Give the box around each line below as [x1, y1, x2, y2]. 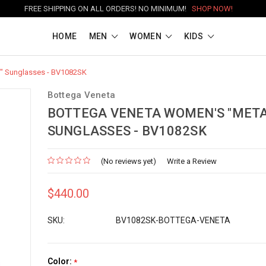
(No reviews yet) [100, 157, 156, 166]
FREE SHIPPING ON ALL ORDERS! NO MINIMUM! [24, 4, 192, 13]
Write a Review [166, 157, 217, 166]
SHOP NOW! [192, 4, 233, 13]
